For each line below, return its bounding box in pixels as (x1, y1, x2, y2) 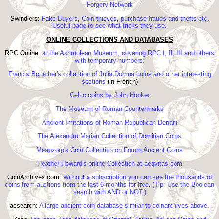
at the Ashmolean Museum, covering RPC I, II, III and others (42, 49, 214, 57)
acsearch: (10, 202, 39, 210)
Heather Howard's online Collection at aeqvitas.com (37, 160, 182, 168)
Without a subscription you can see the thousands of (63, 174, 212, 181)
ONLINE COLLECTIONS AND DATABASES (46, 36, 173, 44)
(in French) (105, 78, 138, 86)
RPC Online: (5, 49, 42, 57)
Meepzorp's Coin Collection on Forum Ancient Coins (36, 146, 183, 154)
